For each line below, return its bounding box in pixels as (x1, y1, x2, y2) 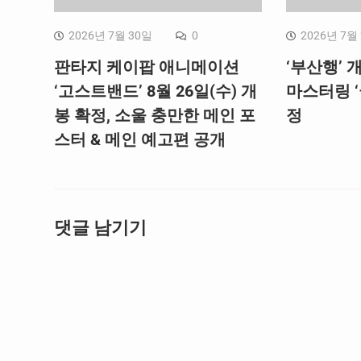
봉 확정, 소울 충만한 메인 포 (54, 106, 255, 126)
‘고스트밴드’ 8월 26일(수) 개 (54, 81, 257, 102)
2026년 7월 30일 (68, 29, 152, 43)
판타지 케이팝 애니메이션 (54, 57, 239, 77)
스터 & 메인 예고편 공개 (54, 130, 226, 150)
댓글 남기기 (54, 218, 147, 239)
